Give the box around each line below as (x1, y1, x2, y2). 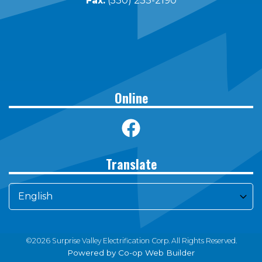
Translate (105, 154, 157, 174)
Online (114, 88, 148, 107)
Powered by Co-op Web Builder (67, 248, 195, 258)
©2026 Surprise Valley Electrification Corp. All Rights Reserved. (25, 236, 237, 246)
